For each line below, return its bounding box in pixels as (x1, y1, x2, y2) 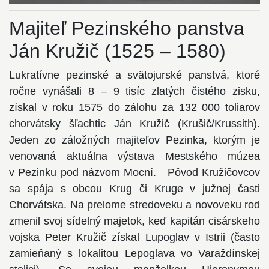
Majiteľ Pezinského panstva (9, 17, 244, 40)
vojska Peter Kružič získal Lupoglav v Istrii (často (9, 231, 260, 244)
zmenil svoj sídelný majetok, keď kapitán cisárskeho (9, 215, 260, 228)
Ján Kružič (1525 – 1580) (9, 40, 226, 62)
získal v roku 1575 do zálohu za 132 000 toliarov (9, 101, 260, 114)
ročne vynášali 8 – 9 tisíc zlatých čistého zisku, (9, 85, 260, 98)
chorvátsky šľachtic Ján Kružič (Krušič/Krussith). (9, 118, 260, 130)
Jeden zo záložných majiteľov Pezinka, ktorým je (9, 134, 260, 147)
